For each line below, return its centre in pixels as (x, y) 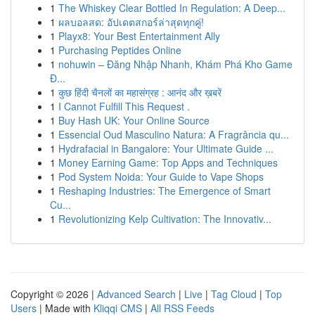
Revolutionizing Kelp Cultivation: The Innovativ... (165, 219)
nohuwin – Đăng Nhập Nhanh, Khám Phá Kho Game (175, 64)
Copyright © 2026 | (54, 294)
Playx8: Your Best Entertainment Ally (139, 36)
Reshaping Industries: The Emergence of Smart (165, 191)
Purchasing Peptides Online (120, 50)
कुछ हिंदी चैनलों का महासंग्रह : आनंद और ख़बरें (140, 92)
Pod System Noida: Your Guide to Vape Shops (161, 176)
